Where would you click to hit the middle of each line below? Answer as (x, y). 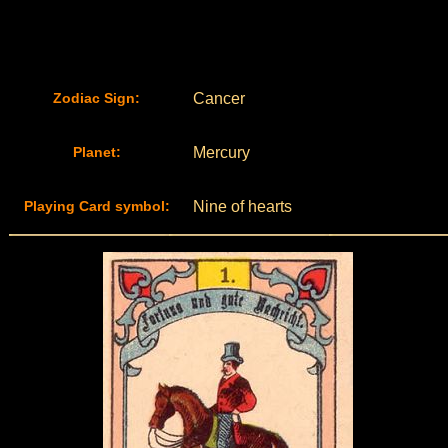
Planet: (96, 152)
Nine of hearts (242, 206)
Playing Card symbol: (96, 206)
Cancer (218, 98)
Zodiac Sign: (96, 98)
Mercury (221, 152)
